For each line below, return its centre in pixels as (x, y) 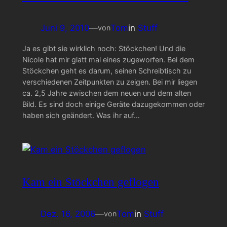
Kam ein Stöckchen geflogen (90, 182)
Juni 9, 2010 (65, 28)
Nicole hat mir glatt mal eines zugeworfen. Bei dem (108, 59)
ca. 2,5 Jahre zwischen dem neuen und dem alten (106, 93)
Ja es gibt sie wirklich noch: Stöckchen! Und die (104, 48)
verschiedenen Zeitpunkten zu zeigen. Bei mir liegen (109, 82)
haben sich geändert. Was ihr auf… (81, 115)
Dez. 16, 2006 (68, 214)
